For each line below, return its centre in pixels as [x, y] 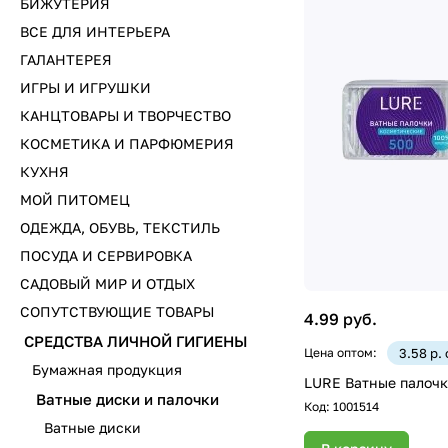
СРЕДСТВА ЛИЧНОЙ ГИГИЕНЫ [136, 341]
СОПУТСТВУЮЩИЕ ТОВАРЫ [117, 311]
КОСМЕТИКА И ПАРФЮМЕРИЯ [127, 143]
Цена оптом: [340, 352]
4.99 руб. [340, 318]
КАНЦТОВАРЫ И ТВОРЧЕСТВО [125, 115]
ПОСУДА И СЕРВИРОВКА [106, 255]
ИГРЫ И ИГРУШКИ [85, 87]
